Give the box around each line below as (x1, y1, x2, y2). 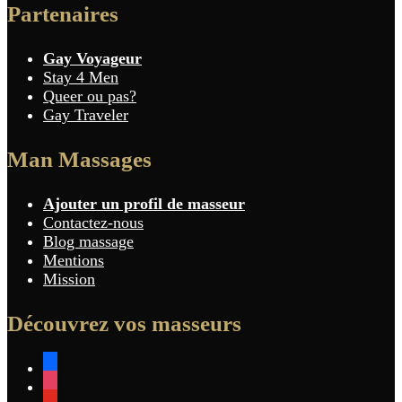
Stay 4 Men (43, 67, 118, 86)
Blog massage (43, 232, 134, 250)
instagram (42, 376, 106, 395)
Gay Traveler (43, 105, 128, 124)
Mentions (43, 250, 104, 269)
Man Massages (7, 146, 152, 171)
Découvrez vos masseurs (7, 310, 241, 336)
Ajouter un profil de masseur (43, 194, 245, 213)
